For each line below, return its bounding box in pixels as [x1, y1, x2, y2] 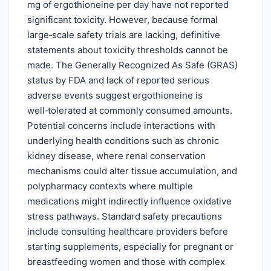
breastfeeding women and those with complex [27, 255, 225, 267]
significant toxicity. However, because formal [27, 13, 218, 25]
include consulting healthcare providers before [27, 225, 228, 237]
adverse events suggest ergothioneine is [27, 89, 203, 101]
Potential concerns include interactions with [27, 119, 215, 131]
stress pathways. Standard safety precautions [27, 210, 222, 222]
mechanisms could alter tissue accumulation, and [27, 165, 237, 177]
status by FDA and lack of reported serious [27, 74, 209, 86]
